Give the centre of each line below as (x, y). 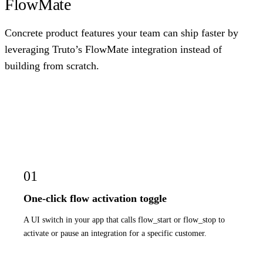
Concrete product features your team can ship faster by (122, 33)
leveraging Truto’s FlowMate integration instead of (113, 50)
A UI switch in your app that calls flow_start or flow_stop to (124, 220)
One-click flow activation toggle (95, 199)
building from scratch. (52, 66)
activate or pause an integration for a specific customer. (115, 233)
